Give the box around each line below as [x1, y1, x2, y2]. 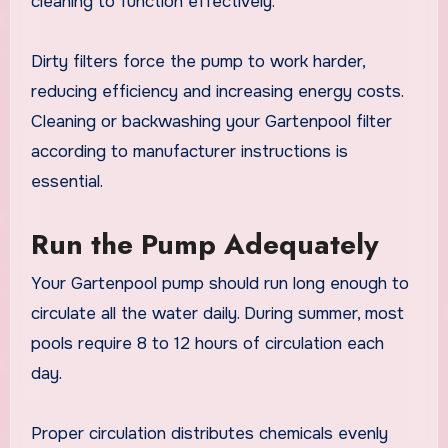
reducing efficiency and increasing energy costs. [30, 80, 403, 102]
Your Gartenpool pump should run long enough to [30, 272, 409, 294]
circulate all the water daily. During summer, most [30, 302, 404, 324]
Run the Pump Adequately [30, 223, 379, 265]
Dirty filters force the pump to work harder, [30, 50, 365, 72]
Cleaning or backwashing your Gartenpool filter [30, 110, 392, 132]
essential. [30, 170, 103, 192]
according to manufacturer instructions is [30, 140, 348, 162]
